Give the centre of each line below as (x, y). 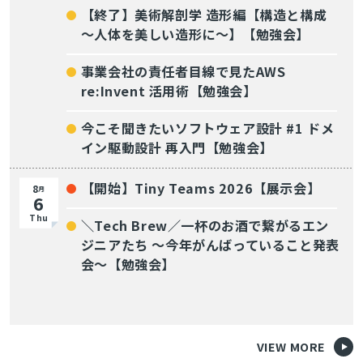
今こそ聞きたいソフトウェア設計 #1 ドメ (207, 128)
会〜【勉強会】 (128, 264)
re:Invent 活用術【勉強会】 (169, 90)
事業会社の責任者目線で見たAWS (183, 71)
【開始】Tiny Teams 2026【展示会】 (201, 188)
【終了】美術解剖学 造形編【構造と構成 (204, 14)
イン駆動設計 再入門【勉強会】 (177, 147)
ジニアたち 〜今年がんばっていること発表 (210, 244)
